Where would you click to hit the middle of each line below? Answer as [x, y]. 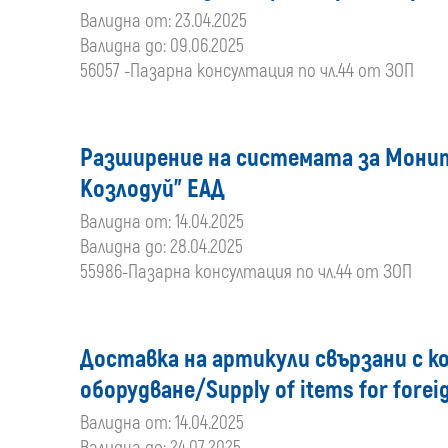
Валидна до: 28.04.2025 [161, 247]
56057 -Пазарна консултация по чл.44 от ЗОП [247, 71]
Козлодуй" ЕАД [152, 189]
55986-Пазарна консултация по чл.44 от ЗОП [246, 272]
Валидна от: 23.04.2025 [163, 21]
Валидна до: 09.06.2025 [162, 46]
